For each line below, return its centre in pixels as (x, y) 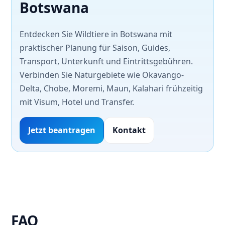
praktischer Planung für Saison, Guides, (95, 48)
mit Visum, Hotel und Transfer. (77, 102)
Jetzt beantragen (62, 130)
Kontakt (129, 130)
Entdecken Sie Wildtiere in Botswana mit (96, 34)
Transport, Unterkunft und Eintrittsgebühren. (106, 62)
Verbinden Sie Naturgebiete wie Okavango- (102, 75)
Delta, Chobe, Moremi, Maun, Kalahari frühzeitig (111, 89)
